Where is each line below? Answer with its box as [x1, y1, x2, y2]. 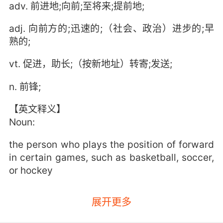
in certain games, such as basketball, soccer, [8, 151, 215, 163]
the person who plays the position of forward [8, 138, 215, 150]
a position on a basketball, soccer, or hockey [8, 196, 215, 208]
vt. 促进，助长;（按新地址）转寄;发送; [8, 58, 172, 70]
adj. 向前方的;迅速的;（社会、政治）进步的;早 [8, 22, 215, 35]
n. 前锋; [8, 80, 41, 93]
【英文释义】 [8, 103, 66, 115]
